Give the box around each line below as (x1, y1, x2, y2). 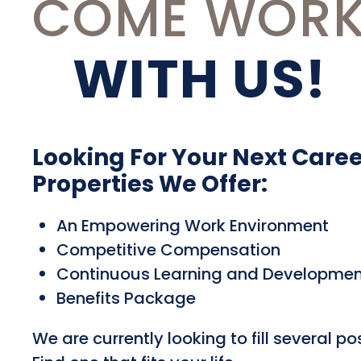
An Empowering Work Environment (56, 214, 329, 237)
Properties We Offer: (32, 168, 268, 200)
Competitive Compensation (56, 238, 280, 261)
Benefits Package (56, 286, 196, 309)
